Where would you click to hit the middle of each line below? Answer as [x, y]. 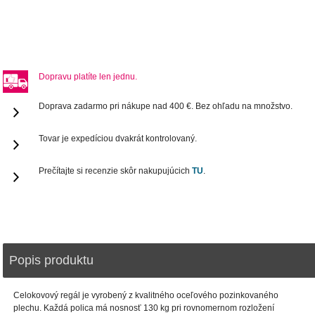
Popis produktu [52, 261]
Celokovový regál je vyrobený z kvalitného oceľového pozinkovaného [146, 296]
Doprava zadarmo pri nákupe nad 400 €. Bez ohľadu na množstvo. [166, 107]
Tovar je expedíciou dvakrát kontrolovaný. [118, 139]
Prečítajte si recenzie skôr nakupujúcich [116, 171]
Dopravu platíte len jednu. [88, 77]
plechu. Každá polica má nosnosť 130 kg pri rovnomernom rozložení [144, 308]
